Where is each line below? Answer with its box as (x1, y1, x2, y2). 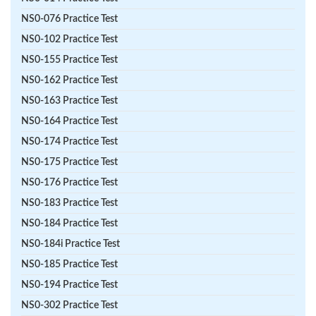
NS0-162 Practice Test (21, 75, 118, 85)
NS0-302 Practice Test (21, 300, 118, 310)
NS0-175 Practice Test (21, 157, 118, 167)
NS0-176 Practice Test (21, 177, 118, 188)
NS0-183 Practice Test (21, 197, 118, 208)
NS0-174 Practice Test (21, 136, 118, 147)
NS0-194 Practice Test (21, 279, 118, 290)
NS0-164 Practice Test (21, 116, 118, 126)
